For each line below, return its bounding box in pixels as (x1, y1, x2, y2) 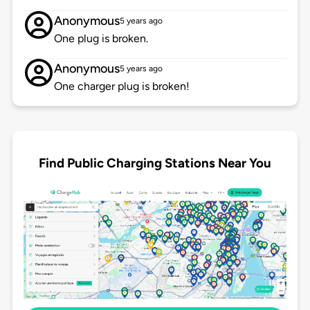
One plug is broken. (53, 32, 148, 46)
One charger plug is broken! (53, 80, 190, 93)
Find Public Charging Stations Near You (39, 154, 271, 171)
